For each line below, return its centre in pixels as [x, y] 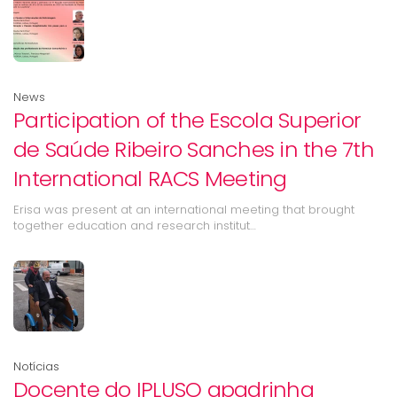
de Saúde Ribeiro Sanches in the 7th [194, 149]
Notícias [36, 366]
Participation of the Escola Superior [187, 120]
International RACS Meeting [150, 179]
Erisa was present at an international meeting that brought [184, 210]
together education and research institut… [135, 226]
